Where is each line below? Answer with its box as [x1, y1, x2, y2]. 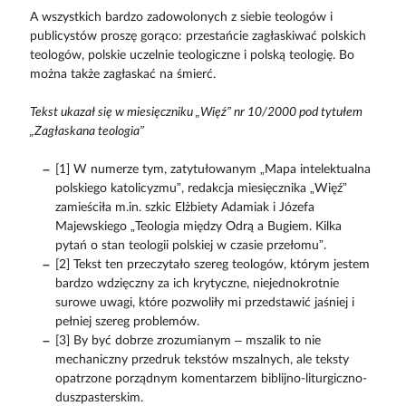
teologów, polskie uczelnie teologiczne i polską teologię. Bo [29, 49, 354, 63]
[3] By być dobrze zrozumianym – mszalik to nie [54, 334, 321, 348]
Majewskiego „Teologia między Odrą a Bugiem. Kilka [54, 220, 342, 234]
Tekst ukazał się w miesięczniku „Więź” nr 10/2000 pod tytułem [29, 106, 362, 120]
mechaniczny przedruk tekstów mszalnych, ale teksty [54, 353, 349, 367]
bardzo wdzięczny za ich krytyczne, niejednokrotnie [54, 277, 339, 291]
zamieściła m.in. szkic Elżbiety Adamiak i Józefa [54, 201, 314, 215]
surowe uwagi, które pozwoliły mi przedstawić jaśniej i [54, 296, 354, 310]
